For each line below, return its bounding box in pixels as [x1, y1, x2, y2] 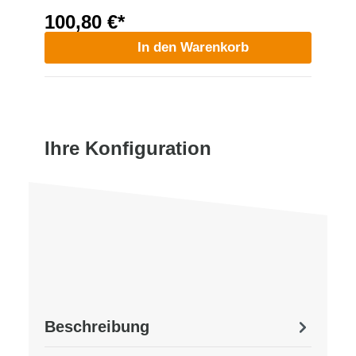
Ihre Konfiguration [44, 137, 211, 159]
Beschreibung [44, 317, 149, 335]
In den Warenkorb [137, 39, 249, 55]
